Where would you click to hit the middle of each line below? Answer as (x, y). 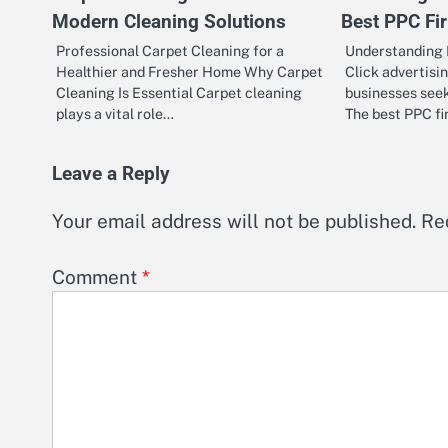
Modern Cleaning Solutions (169, 21)
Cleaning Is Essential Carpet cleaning (179, 92)
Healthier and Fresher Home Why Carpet (189, 71)
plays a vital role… (115, 113)
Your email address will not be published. (234, 220)
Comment (97, 277)
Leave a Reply (111, 173)
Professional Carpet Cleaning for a (170, 50)
